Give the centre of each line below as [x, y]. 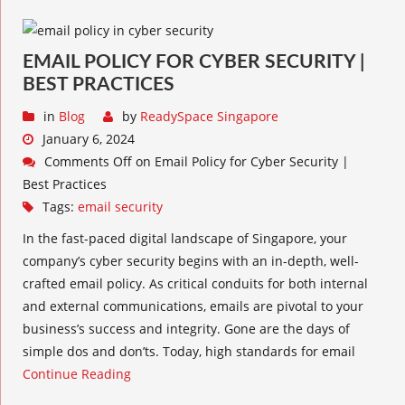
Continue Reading [77, 374]
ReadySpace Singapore [209, 116]
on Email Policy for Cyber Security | [240, 161]
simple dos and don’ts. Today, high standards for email [189, 351]
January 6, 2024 [89, 139]
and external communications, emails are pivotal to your [193, 306]
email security [120, 207]
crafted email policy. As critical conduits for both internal [195, 283]
